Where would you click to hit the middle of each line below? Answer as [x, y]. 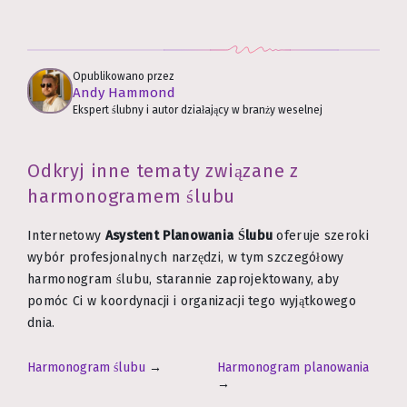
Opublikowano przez [124, 77]
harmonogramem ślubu [132, 197]
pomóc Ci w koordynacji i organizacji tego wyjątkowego [192, 301]
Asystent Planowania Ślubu [189, 235]
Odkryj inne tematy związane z [164, 171]
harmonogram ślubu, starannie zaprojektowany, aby [184, 279]
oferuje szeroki [321, 235]
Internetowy [66, 235]
